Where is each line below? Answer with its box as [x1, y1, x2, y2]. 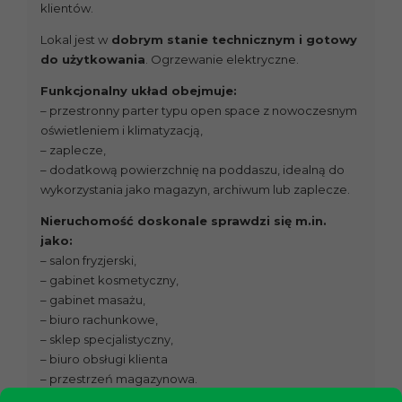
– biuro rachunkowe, [40, 312, 158, 328]
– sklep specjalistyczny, [40, 332, 173, 347]
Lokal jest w [40, 32, 108, 48]
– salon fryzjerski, [40, 253, 136, 268]
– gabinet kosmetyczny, [40, 273, 179, 288]
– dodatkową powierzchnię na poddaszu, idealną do [40, 162, 345, 178]
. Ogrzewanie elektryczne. [145, 52, 299, 67]
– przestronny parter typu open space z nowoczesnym [40, 103, 357, 118]
